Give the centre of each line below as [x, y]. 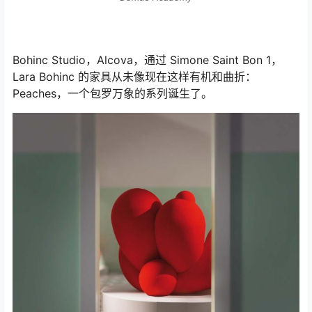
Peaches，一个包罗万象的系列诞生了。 [112, 94]
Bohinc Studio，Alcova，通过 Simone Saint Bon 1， [147, 60]
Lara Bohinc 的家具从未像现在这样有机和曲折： [134, 77]
